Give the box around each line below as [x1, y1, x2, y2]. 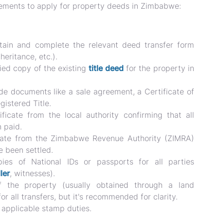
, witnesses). [10, 168, 55, 178]
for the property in [123, 63, 194, 73]
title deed [89, 63, 124, 73]
